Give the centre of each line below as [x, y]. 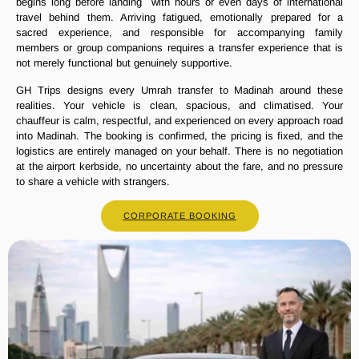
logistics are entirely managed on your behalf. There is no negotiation [179, 151]
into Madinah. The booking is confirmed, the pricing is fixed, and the [179, 135]
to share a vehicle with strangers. [93, 181]
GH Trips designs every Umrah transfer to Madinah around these [179, 90]
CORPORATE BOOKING [179, 216]
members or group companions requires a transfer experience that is [179, 48]
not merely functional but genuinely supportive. [124, 63]
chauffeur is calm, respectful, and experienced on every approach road [179, 120]
